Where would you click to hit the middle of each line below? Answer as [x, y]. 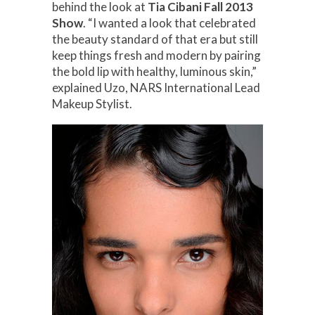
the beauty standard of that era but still [155, 39]
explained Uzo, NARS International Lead [156, 88]
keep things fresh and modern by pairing [156, 56]
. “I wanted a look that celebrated [169, 23]
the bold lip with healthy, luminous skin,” [154, 72]
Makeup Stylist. [92, 104]
